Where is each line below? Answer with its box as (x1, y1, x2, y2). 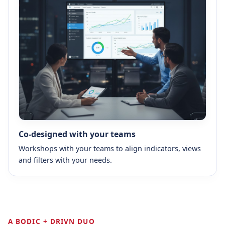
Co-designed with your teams (19, 128, 136, 140)
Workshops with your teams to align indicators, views (19, 143, 201, 153)
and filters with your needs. (19, 155, 112, 165)
